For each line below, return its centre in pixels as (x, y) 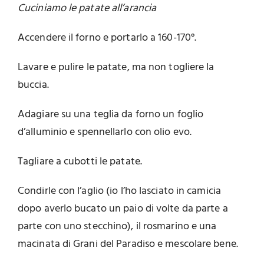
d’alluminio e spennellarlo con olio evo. (105, 133)
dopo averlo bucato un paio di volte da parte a (123, 209)
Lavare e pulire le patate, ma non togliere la (116, 68)
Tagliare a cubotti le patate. (80, 162)
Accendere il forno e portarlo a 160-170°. (107, 38)
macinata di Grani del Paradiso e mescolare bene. (128, 245)
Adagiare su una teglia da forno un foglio (111, 115)
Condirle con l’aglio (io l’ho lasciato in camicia (119, 192)
